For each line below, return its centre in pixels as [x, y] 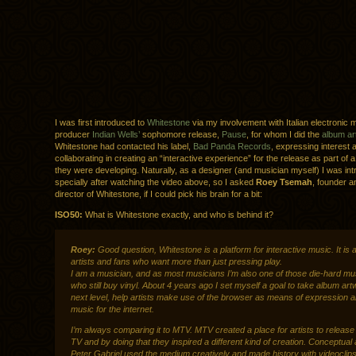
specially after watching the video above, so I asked [155, 182]
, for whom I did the [284, 135]
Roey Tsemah [284, 182]
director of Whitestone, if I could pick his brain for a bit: [159, 194]
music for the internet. [112, 310]
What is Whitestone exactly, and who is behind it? [178, 215]
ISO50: [69, 215]
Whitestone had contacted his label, [124, 147]
